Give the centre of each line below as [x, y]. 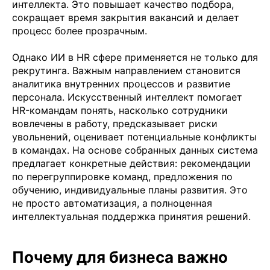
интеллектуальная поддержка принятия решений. [131, 216]
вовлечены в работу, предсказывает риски [115, 123]
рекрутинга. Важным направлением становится [126, 70]
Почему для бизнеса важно [120, 257]
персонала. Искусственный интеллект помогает [127, 97]
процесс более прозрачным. [80, 30]
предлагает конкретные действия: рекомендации [131, 163]
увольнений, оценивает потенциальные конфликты [134, 137]
